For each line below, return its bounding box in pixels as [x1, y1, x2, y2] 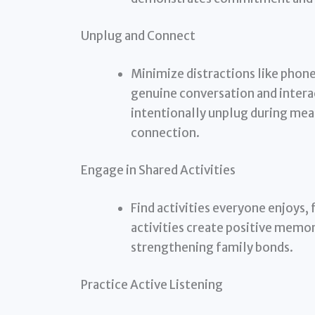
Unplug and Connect [80, 28, 195, 44]
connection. [130, 124, 200, 141]
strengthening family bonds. [130, 239, 293, 255]
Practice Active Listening [80, 277, 223, 293]
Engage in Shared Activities [80, 162, 236, 179]
